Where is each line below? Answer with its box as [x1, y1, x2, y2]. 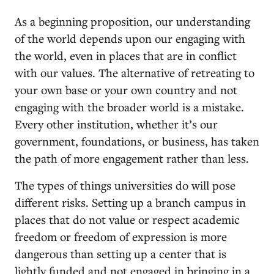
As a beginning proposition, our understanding [15, 13, 250, 29]
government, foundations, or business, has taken [15, 133, 259, 149]
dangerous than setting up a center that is [15, 245, 226, 261]
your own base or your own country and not [15, 81, 237, 97]
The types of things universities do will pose [15, 177, 235, 193]
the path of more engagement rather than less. [15, 150, 249, 166]
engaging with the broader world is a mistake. [15, 98, 244, 114]
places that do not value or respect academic [15, 211, 240, 227]
